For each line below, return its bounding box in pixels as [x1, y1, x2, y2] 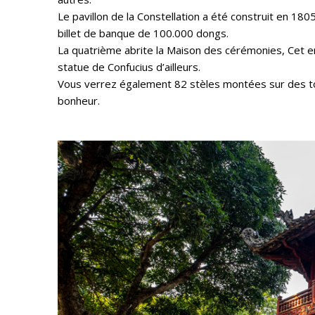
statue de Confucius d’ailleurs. [58, 59, 200, 74]
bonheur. [58, 93, 100, 108]
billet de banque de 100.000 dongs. [58, 25, 229, 40]
